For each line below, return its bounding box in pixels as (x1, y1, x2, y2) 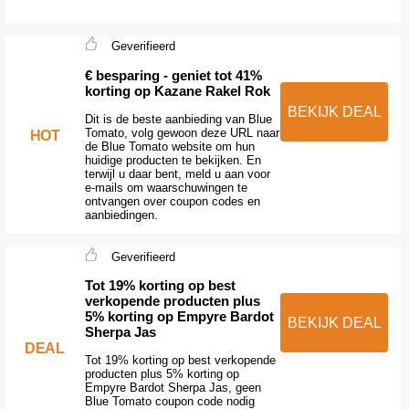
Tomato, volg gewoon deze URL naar (84, 125, 279, 140)
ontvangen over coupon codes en (84, 194, 260, 208)
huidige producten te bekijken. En (84, 152, 261, 167)
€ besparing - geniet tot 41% (84, 67, 262, 83)
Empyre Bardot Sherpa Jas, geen (84, 381, 261, 395)
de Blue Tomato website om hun (84, 139, 255, 153)
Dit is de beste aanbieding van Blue (84, 111, 272, 126)
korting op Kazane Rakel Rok (84, 82, 270, 99)
